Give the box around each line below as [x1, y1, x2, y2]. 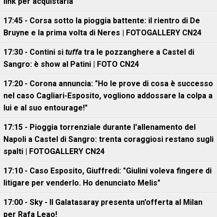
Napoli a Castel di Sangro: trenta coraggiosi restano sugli [3, 135, 214, 144]
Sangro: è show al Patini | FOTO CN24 [3, 60, 139, 69]
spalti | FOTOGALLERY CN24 [3, 147, 105, 156]
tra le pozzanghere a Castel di [82, 47, 194, 57]
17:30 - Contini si [3, 47, 65, 57]
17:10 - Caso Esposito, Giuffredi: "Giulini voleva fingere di [3, 166, 212, 175]
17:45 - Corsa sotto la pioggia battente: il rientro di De [3, 16, 200, 25]
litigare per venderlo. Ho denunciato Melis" [3, 178, 160, 187]
